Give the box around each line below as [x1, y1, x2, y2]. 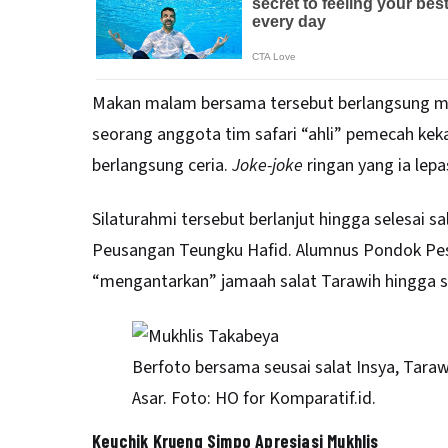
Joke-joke [232, 152, 303, 178]
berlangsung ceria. [92, 152, 232, 178]
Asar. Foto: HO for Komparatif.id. [132, 385, 376, 411]
